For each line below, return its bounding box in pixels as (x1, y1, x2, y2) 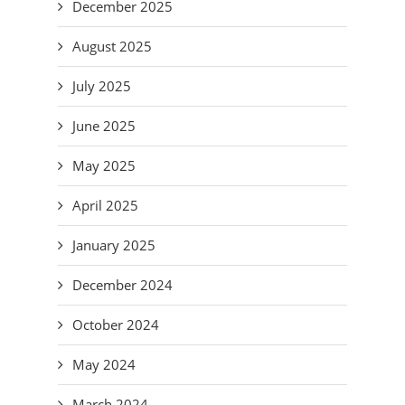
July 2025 (72, 77, 131, 95)
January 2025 (72, 236, 155, 254)
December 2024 (72, 276, 173, 294)
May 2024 (72, 355, 136, 373)
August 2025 (72, 37, 152, 55)
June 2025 (72, 117, 136, 135)
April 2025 (72, 196, 138, 214)
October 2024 (72, 316, 159, 334)
